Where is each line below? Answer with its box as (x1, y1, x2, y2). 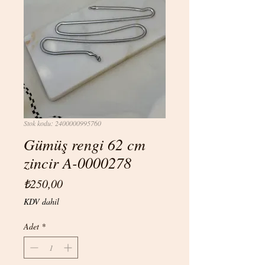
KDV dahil (24, 196, 59, 208)
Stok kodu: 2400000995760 (24, 118, 101, 128)
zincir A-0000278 (24, 152, 131, 173)
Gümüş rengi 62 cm (24, 134, 146, 155)
